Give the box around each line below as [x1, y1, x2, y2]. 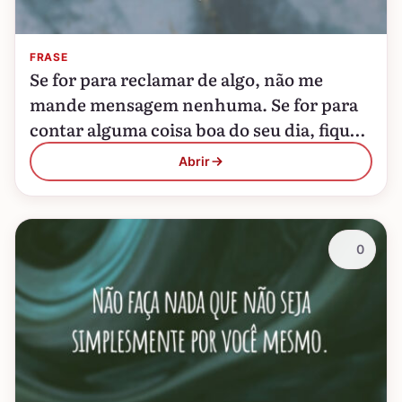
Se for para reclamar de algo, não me [30, 66, 323, 92]
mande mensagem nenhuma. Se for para [30, 92, 358, 117]
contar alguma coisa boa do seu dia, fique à [30, 117, 371, 142]
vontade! [30, 142, 101, 167]
